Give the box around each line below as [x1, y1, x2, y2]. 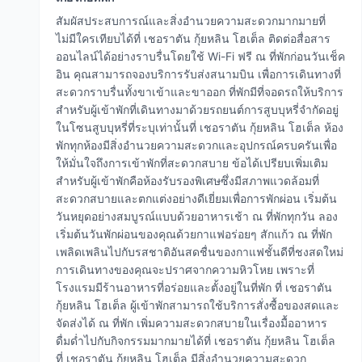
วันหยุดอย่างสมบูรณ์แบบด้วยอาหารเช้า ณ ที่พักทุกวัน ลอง [56, 209, 338, 223]
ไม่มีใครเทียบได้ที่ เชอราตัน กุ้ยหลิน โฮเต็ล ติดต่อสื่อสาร [56, 32, 330, 45]
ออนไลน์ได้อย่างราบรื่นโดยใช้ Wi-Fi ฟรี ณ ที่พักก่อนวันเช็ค [56, 49, 345, 63]
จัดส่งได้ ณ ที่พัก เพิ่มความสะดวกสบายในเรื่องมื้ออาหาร [56, 316, 327, 330]
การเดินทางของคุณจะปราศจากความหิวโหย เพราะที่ [56, 263, 314, 276]
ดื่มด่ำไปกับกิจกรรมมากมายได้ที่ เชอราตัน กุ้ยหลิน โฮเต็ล [56, 334, 335, 347]
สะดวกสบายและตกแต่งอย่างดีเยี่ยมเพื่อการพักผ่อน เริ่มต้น [56, 192, 337, 205]
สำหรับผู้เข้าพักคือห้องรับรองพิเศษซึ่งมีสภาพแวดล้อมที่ [56, 174, 319, 187]
